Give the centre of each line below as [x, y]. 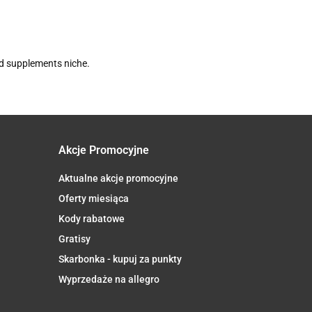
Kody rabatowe [91, 219]
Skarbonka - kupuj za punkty [120, 259]
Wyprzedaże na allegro [109, 280]
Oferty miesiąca [93, 199]
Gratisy [74, 239]
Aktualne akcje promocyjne [118, 179]
